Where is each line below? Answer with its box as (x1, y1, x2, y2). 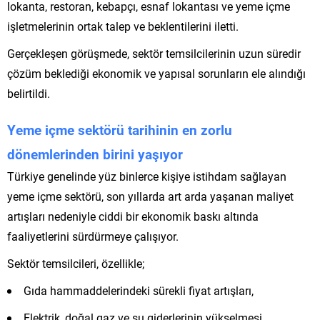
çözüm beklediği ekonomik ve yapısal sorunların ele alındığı (7, 65, 306, 81)
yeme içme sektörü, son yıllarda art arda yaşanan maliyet (7, 188, 294, 204)
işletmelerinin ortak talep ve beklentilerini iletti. (7, 18, 239, 34)
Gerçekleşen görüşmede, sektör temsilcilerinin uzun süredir (7, 45, 301, 61)
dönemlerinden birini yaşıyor (7, 144, 183, 163)
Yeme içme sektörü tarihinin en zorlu (7, 120, 232, 139)
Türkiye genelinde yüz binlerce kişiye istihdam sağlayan (7, 168, 286, 184)
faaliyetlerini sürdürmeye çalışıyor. (7, 228, 179, 244)
